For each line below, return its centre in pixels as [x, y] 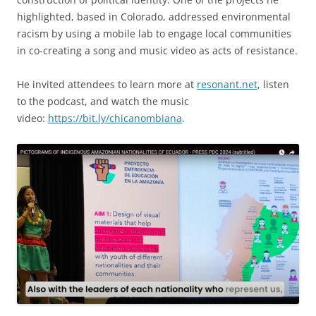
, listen [273, 85]
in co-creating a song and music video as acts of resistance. [157, 51]
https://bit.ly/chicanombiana [115, 119]
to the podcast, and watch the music [103, 102]
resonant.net [227, 85]
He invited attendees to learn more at [107, 85]
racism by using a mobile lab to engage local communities [154, 34]
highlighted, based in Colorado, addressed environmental [154, 17]
